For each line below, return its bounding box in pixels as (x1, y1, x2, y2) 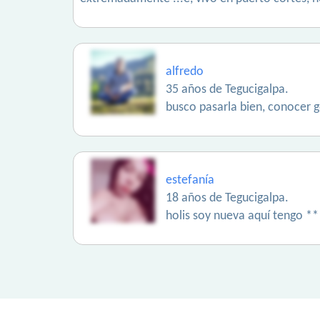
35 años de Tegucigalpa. (166, 83, 289, 96)
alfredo (166, 65, 204, 79)
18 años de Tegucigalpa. (166, 191, 289, 205)
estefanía (166, 174, 214, 187)
